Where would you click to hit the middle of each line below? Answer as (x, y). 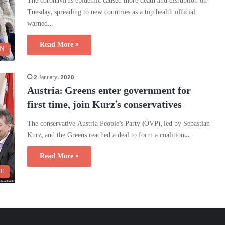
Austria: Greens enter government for (109, 91)
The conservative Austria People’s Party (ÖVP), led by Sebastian (119, 124)
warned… (40, 24)
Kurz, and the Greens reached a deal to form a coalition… (108, 135)
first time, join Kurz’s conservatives (104, 105)
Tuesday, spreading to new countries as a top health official (111, 13)
